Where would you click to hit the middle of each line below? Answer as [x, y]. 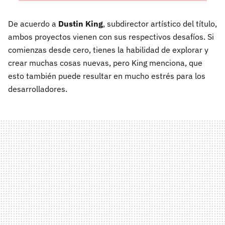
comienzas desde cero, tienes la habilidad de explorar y [108, 50]
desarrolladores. [38, 89]
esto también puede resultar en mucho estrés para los [107, 76]
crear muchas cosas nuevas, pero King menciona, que [105, 63]
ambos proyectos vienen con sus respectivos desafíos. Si [111, 37]
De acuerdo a [33, 24]
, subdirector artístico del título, [160, 24]
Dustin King [81, 24]
